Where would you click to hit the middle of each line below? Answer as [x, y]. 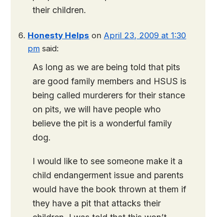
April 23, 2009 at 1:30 [145, 35]
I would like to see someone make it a [108, 161]
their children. [60, 10]
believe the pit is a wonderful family [102, 123]
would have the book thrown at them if [109, 189]
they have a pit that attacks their [97, 203]
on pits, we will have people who [97, 109]
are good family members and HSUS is [110, 81]
